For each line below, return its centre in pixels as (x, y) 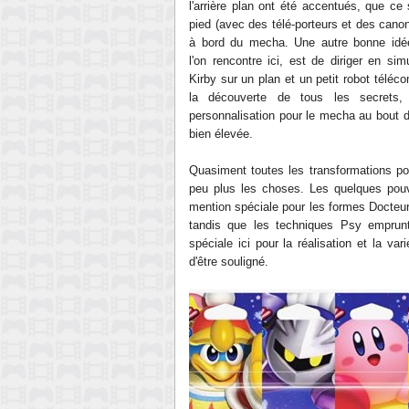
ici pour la (265, 243)
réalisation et (332, 243)
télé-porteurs (304, 24)
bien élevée (219, 134)
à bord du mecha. (241, 42)
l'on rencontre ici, (239, 61)
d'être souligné (227, 262)
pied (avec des (231, 24)
